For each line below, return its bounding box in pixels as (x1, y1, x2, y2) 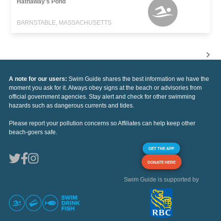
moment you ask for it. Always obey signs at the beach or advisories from (9, 84, 202, 91)
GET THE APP (148, 146, 174, 151)
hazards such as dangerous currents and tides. (9, 102, 134, 109)
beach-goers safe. (9, 128, 57, 136)
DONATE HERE (147, 159, 176, 165)
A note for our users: (9, 75, 69, 82)
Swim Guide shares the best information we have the (69, 75, 209, 82)
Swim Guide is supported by (124, 176, 199, 183)
